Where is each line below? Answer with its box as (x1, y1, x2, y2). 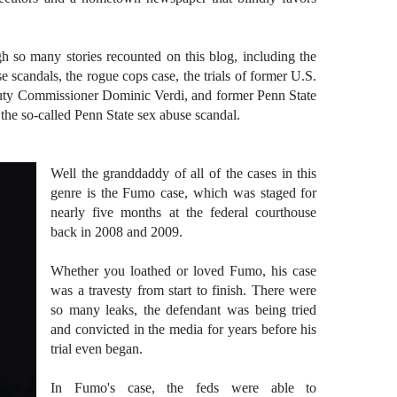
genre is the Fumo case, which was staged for (51, 185, 317, 200)
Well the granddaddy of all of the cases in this (51, 166, 317, 181)
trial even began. (51, 341, 143, 356)
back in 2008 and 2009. (51, 224, 183, 239)
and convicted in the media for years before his (51, 322, 317, 337)
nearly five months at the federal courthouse (51, 205, 317, 220)
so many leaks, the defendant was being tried (51, 302, 317, 317)
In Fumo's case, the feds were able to (51, 380, 317, 395)
